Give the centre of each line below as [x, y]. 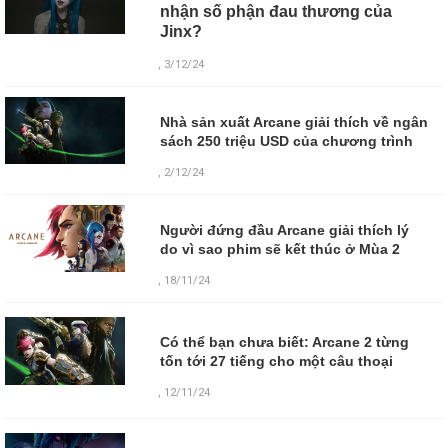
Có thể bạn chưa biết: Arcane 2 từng [284, 342]
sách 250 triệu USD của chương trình [286, 140]
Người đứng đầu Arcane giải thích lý [284, 229]
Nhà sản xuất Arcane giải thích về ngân [293, 121]
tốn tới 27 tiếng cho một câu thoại [276, 361]
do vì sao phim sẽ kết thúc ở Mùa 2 [279, 248]
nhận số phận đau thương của [275, 11]
